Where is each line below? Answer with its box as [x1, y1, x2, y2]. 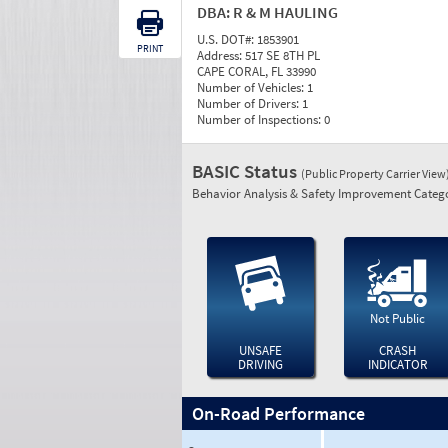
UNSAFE [238, 342, 282, 359]
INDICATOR [367, 356, 428, 373]
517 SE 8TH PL [245, 47, 320, 64]
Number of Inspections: [197, 111, 324, 128]
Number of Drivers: [197, 95, 302, 112]
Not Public [370, 310, 426, 327]
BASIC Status [192, 159, 301, 183]
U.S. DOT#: [197, 31, 257, 48]
